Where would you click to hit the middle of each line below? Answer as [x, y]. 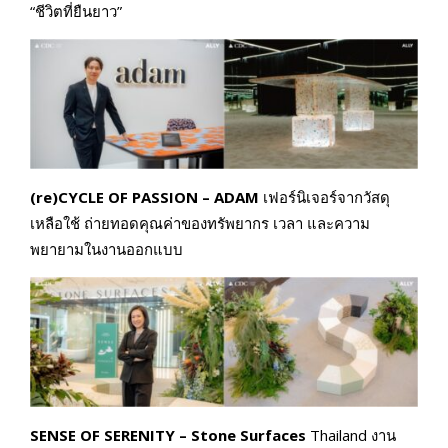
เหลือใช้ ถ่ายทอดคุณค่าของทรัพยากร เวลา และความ [200, 223]
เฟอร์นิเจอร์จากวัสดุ [326, 197]
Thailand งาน [353, 435]
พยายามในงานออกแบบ [106, 249]
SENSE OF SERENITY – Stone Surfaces [170, 435]
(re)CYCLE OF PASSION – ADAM [146, 197]
